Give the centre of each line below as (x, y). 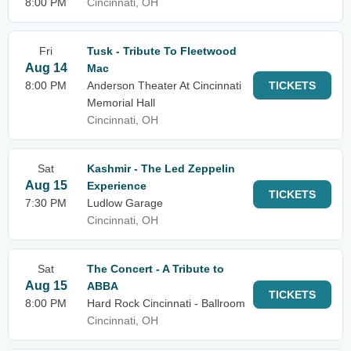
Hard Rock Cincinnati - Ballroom (166, 303)
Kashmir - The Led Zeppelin (161, 168)
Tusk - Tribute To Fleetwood (162, 51)
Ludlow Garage (125, 203)
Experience (117, 186)
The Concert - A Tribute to (156, 269)
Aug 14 (46, 68)
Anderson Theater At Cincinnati (164, 85)
